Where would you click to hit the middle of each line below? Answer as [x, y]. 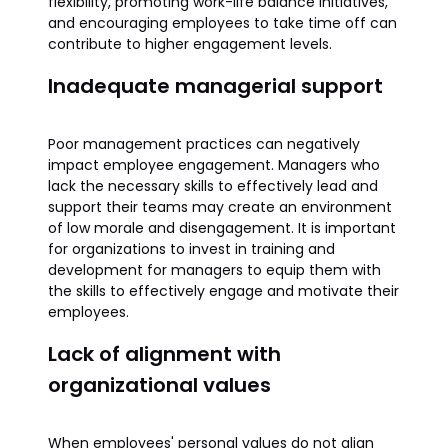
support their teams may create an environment [220, 207]
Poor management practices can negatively [204, 144]
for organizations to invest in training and [191, 249]
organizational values [159, 385]
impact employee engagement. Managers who [214, 165]
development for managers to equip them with [214, 270]
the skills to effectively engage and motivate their [223, 291]
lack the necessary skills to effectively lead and [213, 186]
